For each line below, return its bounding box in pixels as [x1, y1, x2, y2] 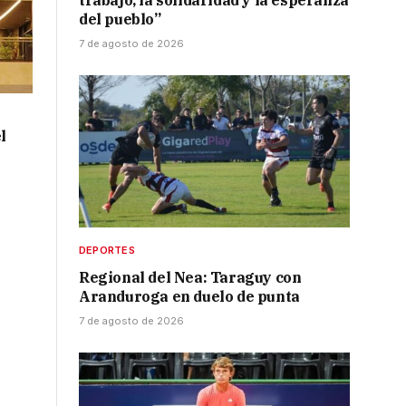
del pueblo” [79, 10, 161, 29]
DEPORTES [79, 244, 135, 257]
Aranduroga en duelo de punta [79, 287, 300, 306]
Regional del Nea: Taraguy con [79, 268, 302, 287]
